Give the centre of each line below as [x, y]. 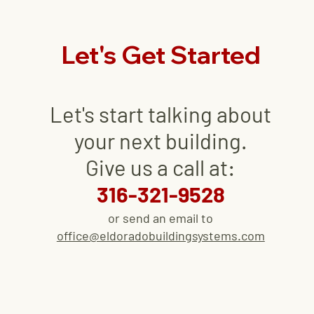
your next [120, 141]
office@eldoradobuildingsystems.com [161, 235]
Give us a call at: [161, 167]
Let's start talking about [161, 114]
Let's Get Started [161, 55]
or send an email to [161, 218]
